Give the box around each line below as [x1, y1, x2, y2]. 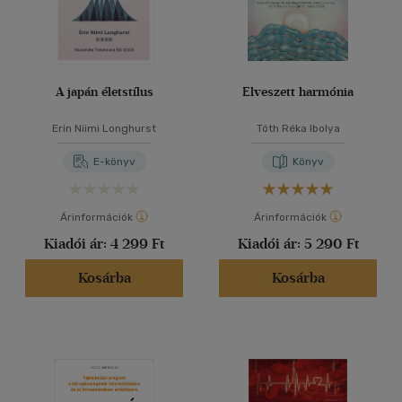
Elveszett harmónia [242, 84, 354, 100]
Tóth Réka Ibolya [256, 122, 340, 135]
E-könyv [92, 155, 135, 168]
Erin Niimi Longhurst [52, 122, 156, 135]
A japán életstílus [55, 84, 153, 100]
